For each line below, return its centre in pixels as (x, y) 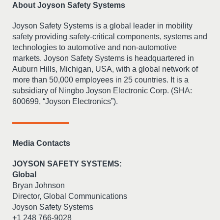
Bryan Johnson (39, 185)
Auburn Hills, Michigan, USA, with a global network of (105, 69)
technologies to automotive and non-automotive (95, 47)
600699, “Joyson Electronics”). (65, 101)
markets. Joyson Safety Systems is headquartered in (103, 58)
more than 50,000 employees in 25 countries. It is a (100, 80)
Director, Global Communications (70, 196)
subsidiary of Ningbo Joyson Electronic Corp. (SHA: (102, 91)
